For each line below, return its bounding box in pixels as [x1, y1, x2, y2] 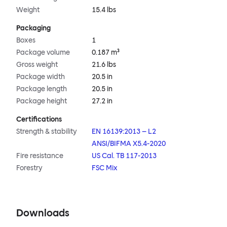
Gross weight [16, 60, 58, 69]
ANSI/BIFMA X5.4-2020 [92, 139, 166, 148]
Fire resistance [16, 152, 63, 161]
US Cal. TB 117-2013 [92, 152, 157, 161]
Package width [16, 72, 65, 82]
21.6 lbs [92, 60, 117, 69]
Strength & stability [16, 127, 77, 136]
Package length [16, 85, 67, 94]
